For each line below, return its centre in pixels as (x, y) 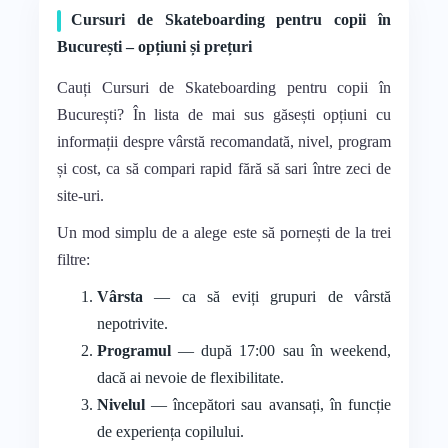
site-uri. (80, 195)
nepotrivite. (132, 323)
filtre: (73, 259)
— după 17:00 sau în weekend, (281, 350)
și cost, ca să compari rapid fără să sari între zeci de (224, 168)
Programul (133, 350)
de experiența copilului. (170, 431)
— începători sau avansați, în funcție (268, 404)
